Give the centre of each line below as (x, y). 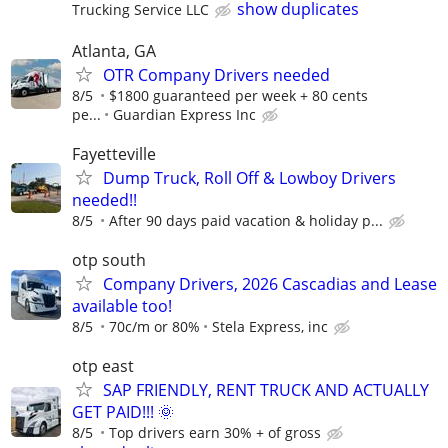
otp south (109, 260)
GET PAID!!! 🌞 (123, 412)
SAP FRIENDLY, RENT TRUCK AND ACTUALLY (266, 390)
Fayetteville (114, 153)
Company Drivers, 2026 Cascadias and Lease (270, 284)
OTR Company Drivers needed (216, 74)
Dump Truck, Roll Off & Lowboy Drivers (249, 177)
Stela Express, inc (270, 326)
